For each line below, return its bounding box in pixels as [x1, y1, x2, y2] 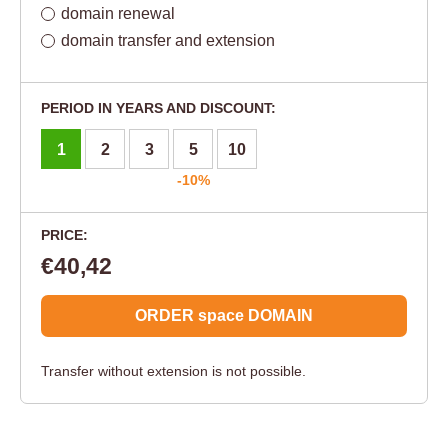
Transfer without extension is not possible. [41, 364, 306, 380]
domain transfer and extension [61, 32, 275, 50]
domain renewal [61, 5, 175, 23]
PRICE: [41, 227, 88, 244]
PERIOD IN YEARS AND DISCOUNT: [41, 100, 276, 117]
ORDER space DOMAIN [135, 307, 313, 325]
